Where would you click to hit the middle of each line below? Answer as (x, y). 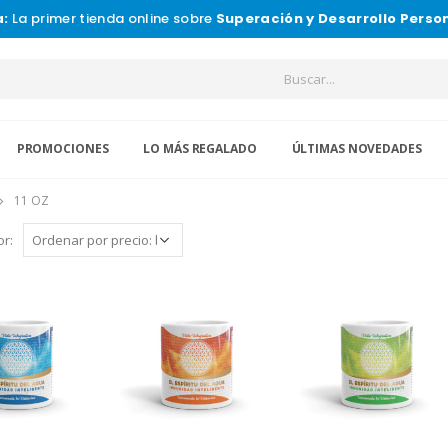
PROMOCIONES (62, 148)
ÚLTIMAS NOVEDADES (356, 148)
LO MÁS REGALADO (200, 148)
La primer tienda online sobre (112, 18)
